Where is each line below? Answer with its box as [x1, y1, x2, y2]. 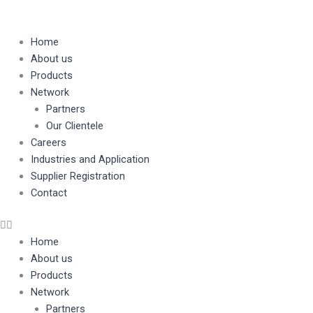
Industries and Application [30, 153, 150, 166]
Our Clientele [45, 119, 103, 132]
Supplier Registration [30, 170, 125, 182]
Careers [30, 136, 66, 149]
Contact [30, 187, 67, 199]
